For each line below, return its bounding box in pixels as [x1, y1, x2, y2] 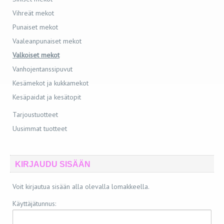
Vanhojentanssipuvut [12, 64, 72, 73]
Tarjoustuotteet [12, 110, 58, 119]
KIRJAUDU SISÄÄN [15, 160, 90, 168]
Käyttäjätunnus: [12, 199, 56, 208]
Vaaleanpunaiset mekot [12, 36, 81, 45]
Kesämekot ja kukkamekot [12, 78, 88, 87]
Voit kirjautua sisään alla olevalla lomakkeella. [12, 182, 149, 191]
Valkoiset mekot [12, 50, 59, 59]
